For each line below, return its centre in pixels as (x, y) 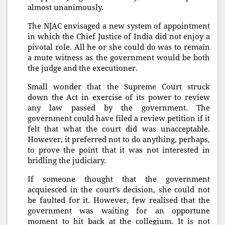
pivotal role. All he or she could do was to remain (119, 47)
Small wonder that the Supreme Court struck (119, 87)
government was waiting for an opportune (119, 211)
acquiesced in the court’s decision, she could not (119, 190)
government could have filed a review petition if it (119, 119)
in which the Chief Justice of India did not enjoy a (119, 37)
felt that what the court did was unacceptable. (119, 129)
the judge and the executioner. (83, 69)
